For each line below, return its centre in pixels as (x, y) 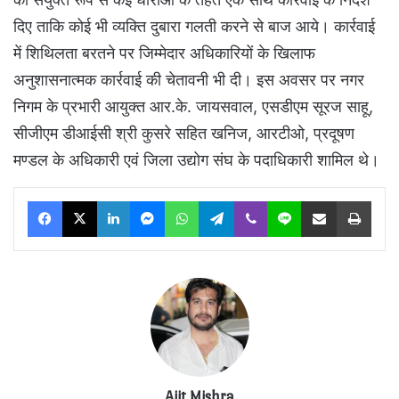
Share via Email (350, 201)
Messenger (195, 201)
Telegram (259, 201)
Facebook (89, 201)
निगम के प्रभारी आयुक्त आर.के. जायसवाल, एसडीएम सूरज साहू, (193, 107)
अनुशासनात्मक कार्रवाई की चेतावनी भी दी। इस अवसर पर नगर (189, 80)
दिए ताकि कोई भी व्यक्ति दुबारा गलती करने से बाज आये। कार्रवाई (194, 27)
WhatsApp (226, 201)
